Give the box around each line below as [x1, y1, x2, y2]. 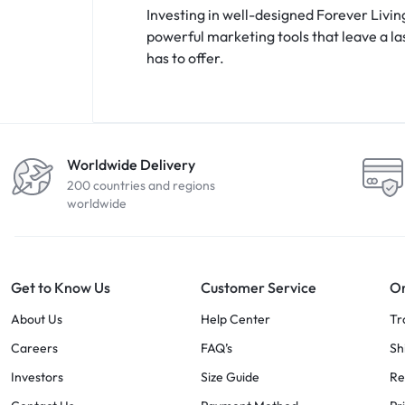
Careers [11, 339, 58, 356]
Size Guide [200, 368, 259, 385]
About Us [11, 310, 62, 327]
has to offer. [146, 48, 224, 67]
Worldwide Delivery [67, 155, 195, 174]
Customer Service [200, 278, 316, 297]
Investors [11, 368, 63, 385]
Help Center [200, 310, 270, 327]
